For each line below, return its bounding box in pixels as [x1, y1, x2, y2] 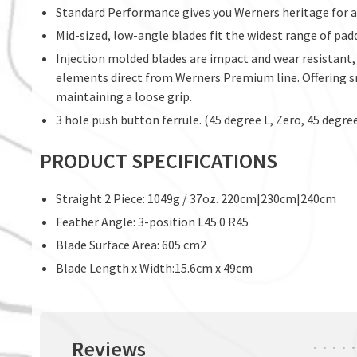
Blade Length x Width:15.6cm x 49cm [56, 260, 253, 277]
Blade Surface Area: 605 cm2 [56, 237, 206, 253]
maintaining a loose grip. [56, 88, 192, 105]
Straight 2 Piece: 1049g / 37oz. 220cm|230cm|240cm [56, 190, 336, 207]
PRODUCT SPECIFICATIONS [40, 147, 277, 175]
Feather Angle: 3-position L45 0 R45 [56, 214, 249, 230]
